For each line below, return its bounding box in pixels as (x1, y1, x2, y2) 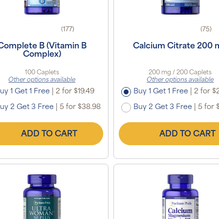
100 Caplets (24, 69, 59, 76)
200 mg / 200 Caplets (149, 69, 212, 76)
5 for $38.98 (58, 103, 101, 111)
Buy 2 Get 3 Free (133, 103, 193, 111)
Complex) (22, 50, 61, 59)
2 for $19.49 (54, 88, 95, 95)
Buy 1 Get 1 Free (133, 88, 189, 95)
